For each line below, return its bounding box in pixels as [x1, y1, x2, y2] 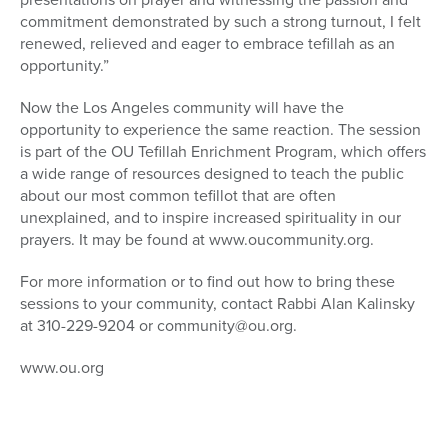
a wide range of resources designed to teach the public [20, 162, 404, 186]
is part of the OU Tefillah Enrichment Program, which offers [20, 140, 426, 164]
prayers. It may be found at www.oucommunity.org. [20, 228, 374, 252]
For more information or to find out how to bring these [20, 270, 395, 294]
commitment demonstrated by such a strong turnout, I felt [20, 10, 421, 34]
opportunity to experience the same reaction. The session [20, 118, 421, 142]
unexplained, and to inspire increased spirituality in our [20, 206, 401, 230]
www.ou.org [20, 356, 104, 380]
